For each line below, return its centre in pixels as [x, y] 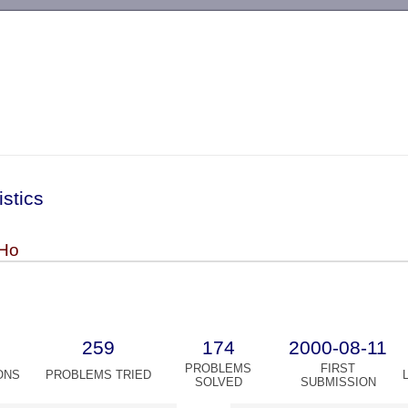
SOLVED [218, 382]
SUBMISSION [338, 382]
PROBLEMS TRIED [98, 375]
